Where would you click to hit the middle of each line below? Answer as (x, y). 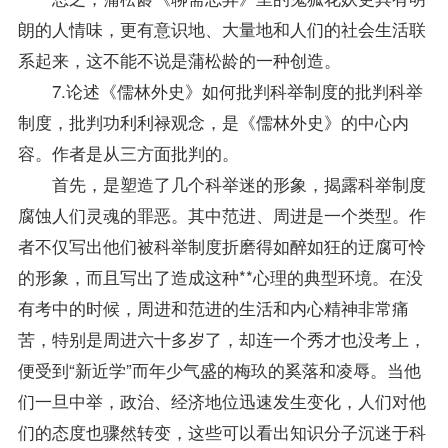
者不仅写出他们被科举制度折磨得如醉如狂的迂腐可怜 (221, 245)
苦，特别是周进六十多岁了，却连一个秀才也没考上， (221, 338)
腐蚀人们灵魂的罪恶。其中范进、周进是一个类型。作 (221, 214)
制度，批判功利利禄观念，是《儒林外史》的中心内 (213, 121)
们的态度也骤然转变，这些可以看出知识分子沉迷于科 (221, 431)
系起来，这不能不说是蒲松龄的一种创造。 (179, 59)
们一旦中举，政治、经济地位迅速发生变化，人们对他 (221, 400)
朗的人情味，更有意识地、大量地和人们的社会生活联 (221, 28)
